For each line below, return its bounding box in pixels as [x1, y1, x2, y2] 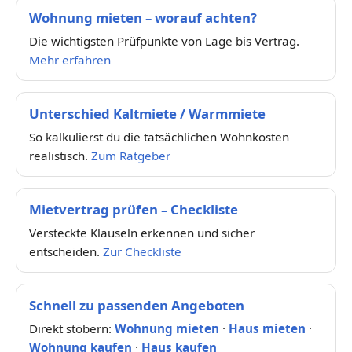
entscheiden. [29, 244, 103, 260]
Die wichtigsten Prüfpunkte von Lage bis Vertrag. [29, 33, 299, 49]
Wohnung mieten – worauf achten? [29, 9, 257, 27]
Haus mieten [229, 321, 306, 337]
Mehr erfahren [29, 52, 111, 68]
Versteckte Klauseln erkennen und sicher [29, 225, 255, 241]
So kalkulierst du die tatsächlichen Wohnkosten [29, 129, 289, 145]
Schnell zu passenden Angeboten [29, 296, 244, 315]
